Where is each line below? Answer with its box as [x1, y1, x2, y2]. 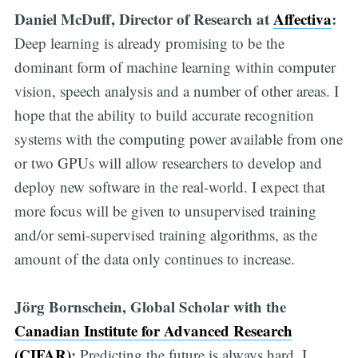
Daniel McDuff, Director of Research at [14, 7, 273, 30]
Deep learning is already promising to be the [14, 32, 284, 53]
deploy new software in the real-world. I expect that [14, 176, 325, 197]
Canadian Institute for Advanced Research [14, 319, 292, 341]
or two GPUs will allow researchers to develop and [14, 152, 322, 173]
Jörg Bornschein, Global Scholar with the [14, 295, 286, 317]
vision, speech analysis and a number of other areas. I [14, 80, 339, 101]
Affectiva [272, 7, 332, 30]
